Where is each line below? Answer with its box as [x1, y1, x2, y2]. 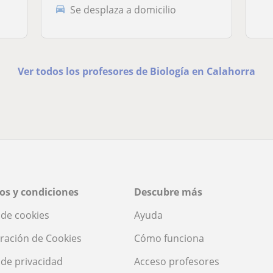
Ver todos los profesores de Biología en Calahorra [17, 65, 255, 79]
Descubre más [134, 185, 202, 199]
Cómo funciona [134, 232, 204, 246]
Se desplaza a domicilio [70, 2, 177, 16]
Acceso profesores [134, 255, 219, 269]
